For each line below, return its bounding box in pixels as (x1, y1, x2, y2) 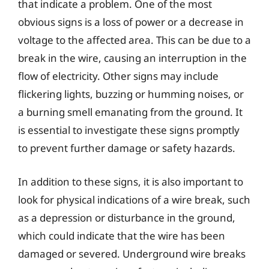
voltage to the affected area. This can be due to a (18, 33, 251, 47)
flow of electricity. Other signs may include (18, 69, 219, 83)
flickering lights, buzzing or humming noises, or (18, 87, 244, 101)
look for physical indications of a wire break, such (18, 192, 250, 207)
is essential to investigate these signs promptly (18, 123, 240, 137)
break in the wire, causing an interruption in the (18, 51, 247, 65)
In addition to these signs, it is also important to (18, 174, 243, 189)
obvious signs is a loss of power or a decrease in (18, 15, 244, 29)
